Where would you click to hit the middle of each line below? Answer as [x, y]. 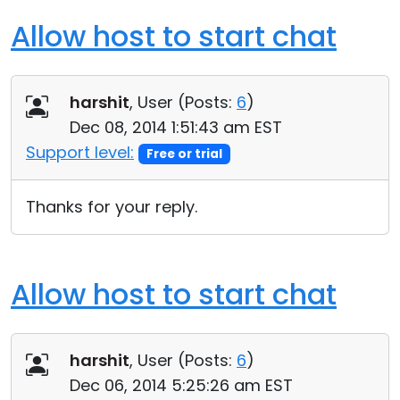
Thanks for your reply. [112, 207]
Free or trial [184, 154]
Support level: [80, 152]
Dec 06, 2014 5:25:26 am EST [181, 385]
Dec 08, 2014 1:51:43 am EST [176, 127]
